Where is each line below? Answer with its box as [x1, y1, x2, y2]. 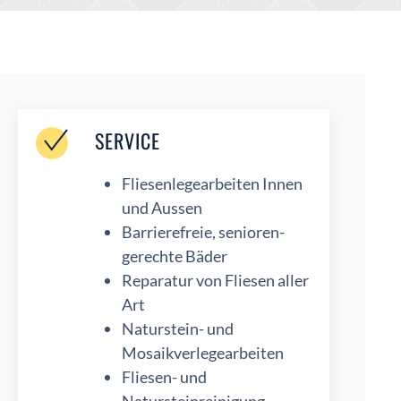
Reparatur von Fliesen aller [122, 270, 309, 291]
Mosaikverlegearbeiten [122, 343, 284, 363]
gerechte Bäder [122, 246, 227, 267]
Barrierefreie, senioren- [122, 222, 285, 243]
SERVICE [95, 126, 160, 156]
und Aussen [122, 198, 202, 218]
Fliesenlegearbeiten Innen [122, 174, 303, 194]
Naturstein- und [122, 319, 234, 339]
